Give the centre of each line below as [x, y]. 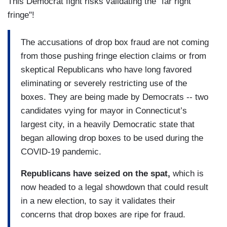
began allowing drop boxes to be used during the [112, 138]
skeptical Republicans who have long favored [106, 69]
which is [188, 173]
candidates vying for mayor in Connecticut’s [104, 110]
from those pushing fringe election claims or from [113, 56]
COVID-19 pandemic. [61, 152]
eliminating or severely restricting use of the [104, 83]
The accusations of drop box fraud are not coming [115, 42]
